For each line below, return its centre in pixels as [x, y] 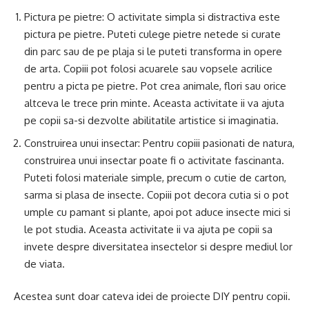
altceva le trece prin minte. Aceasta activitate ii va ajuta [154, 103]
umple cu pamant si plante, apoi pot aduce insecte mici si [157, 212]
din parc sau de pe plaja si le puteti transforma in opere [153, 52]
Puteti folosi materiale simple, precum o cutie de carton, [155, 177]
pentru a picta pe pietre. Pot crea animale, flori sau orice [155, 86]
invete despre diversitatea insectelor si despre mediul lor [158, 246]
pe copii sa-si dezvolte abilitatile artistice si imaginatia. [151, 121]
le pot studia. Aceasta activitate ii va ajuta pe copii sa [148, 229]
